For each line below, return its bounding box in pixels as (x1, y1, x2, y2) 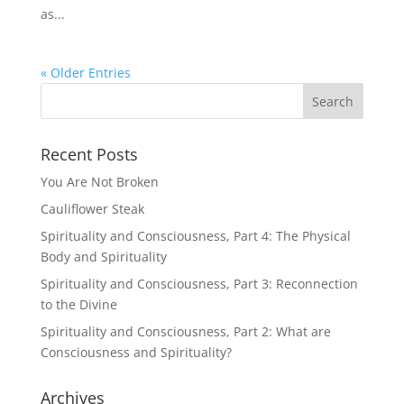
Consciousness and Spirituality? (40, 344, 232, 361)
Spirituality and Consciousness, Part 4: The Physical (40, 227, 351, 244)
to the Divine (40, 296, 117, 313)
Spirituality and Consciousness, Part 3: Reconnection (40, 275, 358, 292)
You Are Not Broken (40, 173, 159, 190)
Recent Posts (40, 143, 138, 165)
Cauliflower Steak (40, 200, 144, 217)
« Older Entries (40, 64, 131, 81)
